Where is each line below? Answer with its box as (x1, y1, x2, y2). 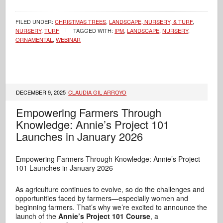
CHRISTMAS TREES (55, 17, 107, 25)
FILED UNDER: (15, 17, 55, 25)
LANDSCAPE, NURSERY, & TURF (109, 17, 193, 25)
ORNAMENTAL (15, 35, 53, 43)
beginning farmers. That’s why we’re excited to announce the (15, 202, 208, 212)
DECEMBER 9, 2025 (16, 88, 68, 96)
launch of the (15, 211, 59, 221)
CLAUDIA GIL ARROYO (68, 88, 127, 96)
